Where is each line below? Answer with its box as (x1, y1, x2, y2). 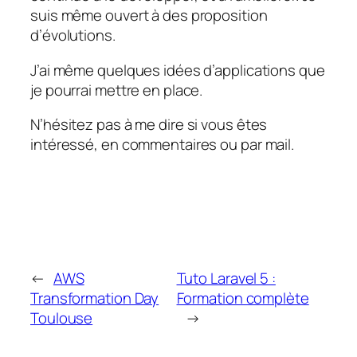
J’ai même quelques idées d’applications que (30, 59, 325, 80)
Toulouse (30, 307, 93, 328)
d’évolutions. (30, 25, 116, 46)
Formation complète (176, 287, 309, 308)
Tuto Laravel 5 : (176, 267, 276, 288)
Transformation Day (30, 287, 159, 308)
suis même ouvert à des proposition (30, 5, 268, 26)
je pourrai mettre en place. (30, 79, 203, 100)
